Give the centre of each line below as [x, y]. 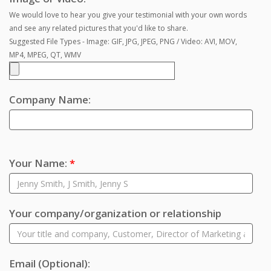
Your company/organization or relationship [115, 213]
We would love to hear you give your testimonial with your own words [128, 15]
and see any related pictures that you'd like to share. [99, 28]
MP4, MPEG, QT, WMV [45, 55]
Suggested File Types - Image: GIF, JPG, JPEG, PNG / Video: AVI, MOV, [123, 41]
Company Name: [50, 100]
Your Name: [39, 163]
